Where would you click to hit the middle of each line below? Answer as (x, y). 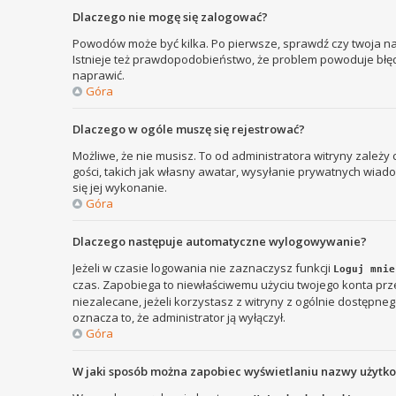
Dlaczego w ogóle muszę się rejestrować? (189, 129)
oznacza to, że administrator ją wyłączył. (179, 317)
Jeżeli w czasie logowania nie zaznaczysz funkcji (203, 267)
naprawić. (99, 75)
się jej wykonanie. (120, 187)
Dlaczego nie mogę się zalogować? (170, 16)
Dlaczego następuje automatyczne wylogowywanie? (220, 241)
